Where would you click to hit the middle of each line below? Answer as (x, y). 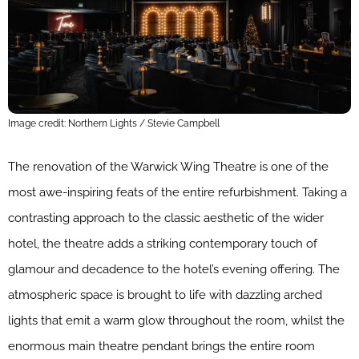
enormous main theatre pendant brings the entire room (161, 347)
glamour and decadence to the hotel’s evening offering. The (174, 270)
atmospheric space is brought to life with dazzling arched (165, 295)
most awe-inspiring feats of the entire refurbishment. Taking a (177, 193)
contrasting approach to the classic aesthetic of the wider (166, 218)
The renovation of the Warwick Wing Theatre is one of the (168, 167)
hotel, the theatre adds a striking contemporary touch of (163, 244)
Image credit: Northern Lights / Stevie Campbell (114, 124)
